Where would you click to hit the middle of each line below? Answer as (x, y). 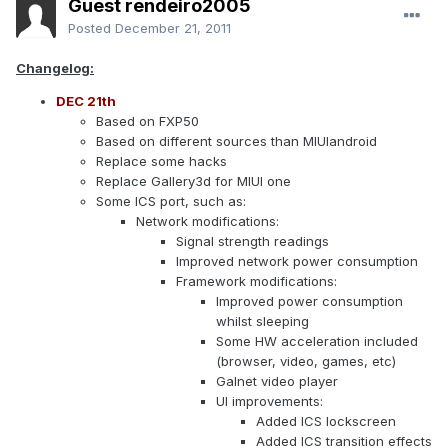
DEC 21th (86, 101)
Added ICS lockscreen (326, 421)
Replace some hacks (161, 161)
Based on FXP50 (147, 121)
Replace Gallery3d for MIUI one (193, 181)
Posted (91, 28)
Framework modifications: (256, 281)
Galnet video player (277, 381)
